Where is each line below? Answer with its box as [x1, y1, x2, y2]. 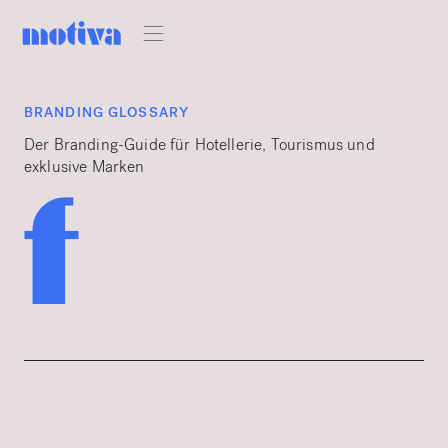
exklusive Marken [24, 156, 145, 177]
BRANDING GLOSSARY [24, 103, 190, 122]
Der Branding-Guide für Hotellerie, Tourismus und [24, 134, 375, 155]
